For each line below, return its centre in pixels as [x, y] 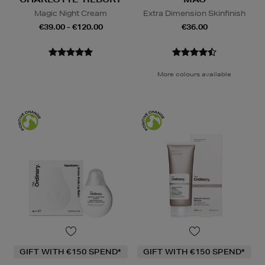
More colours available [194, 74]
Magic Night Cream [71, 14]
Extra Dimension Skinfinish [194, 14]
